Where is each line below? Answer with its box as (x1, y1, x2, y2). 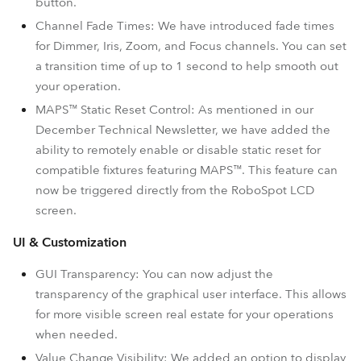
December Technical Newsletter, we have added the (35, 122, 330, 138)
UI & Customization (13, 234, 127, 251)
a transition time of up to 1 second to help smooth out (35, 58, 338, 74)
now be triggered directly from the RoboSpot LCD (35, 182, 314, 198)
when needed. (35, 326, 118, 342)
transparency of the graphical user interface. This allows (35, 286, 346, 302)
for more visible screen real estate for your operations (35, 306, 334, 322)
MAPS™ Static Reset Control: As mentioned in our (35, 102, 313, 118)
